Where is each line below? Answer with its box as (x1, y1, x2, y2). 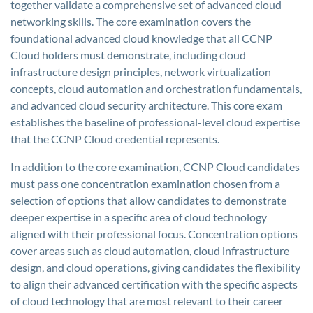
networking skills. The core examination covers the (10, 15, 251, 28)
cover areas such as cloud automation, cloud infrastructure (10, 244, 289, 257)
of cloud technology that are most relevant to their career (10, 294, 283, 307)
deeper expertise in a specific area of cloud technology (10, 210, 267, 224)
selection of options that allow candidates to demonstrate (10, 194, 286, 207)
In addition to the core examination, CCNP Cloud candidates (10, 160, 300, 173)
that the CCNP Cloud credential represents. (10, 132, 219, 145)
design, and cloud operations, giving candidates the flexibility (10, 261, 300, 274)
